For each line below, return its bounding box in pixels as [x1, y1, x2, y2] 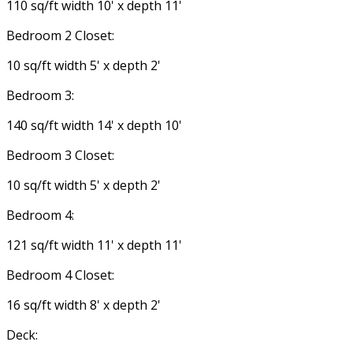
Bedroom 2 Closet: [6, 27, 114, 45]
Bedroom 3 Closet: [6, 147, 114, 165]
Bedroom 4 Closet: [6, 266, 114, 284]
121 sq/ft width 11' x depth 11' [6, 236, 182, 255]
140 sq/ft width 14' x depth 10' [6, 117, 182, 135]
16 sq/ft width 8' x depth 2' [6, 296, 161, 314]
